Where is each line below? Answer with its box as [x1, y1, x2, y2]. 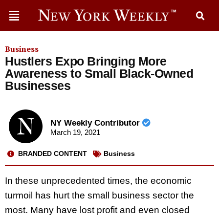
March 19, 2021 [50, 128, 100, 137]
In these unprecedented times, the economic [5, 175, 192, 186]
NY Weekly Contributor [50, 118, 142, 128]
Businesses [5, 79, 70, 92]
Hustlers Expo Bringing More [5, 54, 167, 68]
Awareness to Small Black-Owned [5, 66, 193, 80]
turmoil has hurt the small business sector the [5, 190, 194, 200]
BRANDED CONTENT [18, 150, 87, 158]
